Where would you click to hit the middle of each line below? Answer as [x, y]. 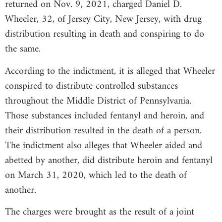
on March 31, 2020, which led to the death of [96, 175]
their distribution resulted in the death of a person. [105, 131]
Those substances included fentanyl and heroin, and [105, 116]
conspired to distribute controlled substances [91, 86]
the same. [24, 50]
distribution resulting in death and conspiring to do [105, 35]
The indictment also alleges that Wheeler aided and [104, 146]
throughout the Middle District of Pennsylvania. [98, 101]
